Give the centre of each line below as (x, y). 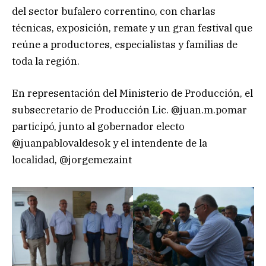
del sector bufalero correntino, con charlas (114, 12)
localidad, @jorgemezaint (72, 160)
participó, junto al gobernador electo (98, 127)
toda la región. (46, 61)
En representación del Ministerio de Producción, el (132, 94)
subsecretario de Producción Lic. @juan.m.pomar (129, 110)
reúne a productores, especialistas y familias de (125, 45)
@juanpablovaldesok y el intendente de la (110, 143)
